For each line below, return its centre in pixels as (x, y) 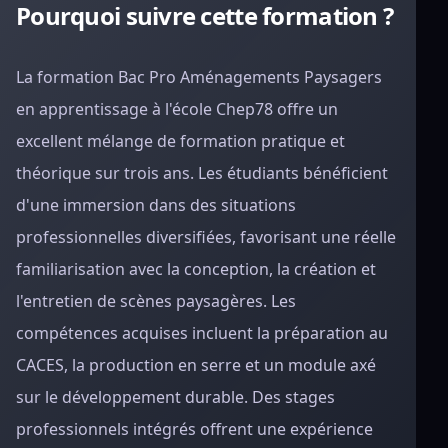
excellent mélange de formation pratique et (180, 141)
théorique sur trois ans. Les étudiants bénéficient (202, 173)
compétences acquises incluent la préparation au (202, 333)
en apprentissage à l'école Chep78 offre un (177, 109)
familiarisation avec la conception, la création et (196, 269)
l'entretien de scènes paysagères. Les (156, 301)
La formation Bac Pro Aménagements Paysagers (199, 77)
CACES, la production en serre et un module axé (196, 365)
